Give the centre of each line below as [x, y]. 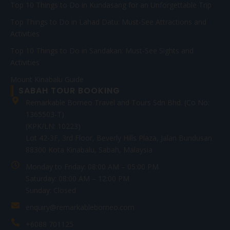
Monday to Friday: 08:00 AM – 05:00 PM [92, 166]
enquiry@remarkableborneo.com [80, 207]
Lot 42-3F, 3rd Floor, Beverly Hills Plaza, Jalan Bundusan [119, 138]
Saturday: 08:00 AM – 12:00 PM [78, 178]
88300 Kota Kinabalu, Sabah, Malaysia [89, 149]
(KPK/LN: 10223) [53, 126]
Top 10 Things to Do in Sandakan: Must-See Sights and [102, 50]
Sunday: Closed [51, 190]
